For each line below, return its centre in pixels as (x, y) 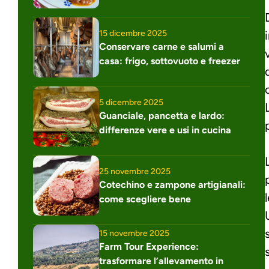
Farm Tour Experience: (149, 246)
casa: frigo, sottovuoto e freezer (170, 61)
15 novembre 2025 (134, 233)
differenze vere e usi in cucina (165, 130)
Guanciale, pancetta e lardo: (162, 115)
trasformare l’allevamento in (161, 261)
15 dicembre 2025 (133, 33)
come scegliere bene (145, 199)
